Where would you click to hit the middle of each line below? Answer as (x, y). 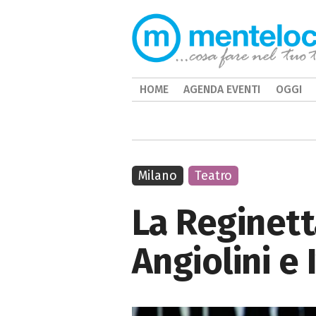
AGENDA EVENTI (222, 89)
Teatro (214, 176)
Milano (158, 176)
